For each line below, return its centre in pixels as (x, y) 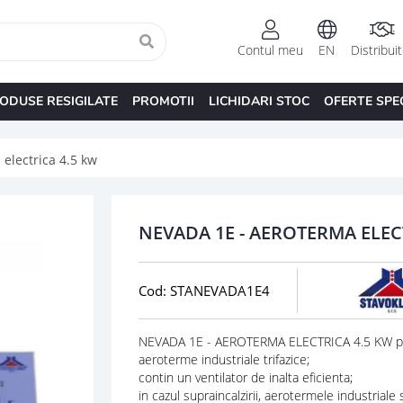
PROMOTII (163, 101)
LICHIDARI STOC (259, 101)
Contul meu (270, 50)
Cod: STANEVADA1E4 (204, 290)
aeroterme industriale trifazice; (224, 359)
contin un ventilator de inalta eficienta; (245, 377)
